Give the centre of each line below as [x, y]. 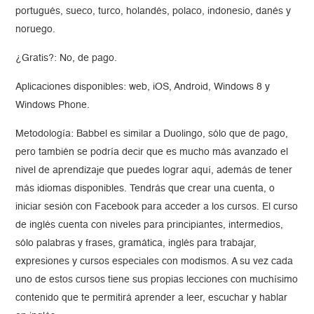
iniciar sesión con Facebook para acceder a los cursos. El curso [157, 207]
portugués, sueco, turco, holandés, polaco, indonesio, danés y [153, 12]
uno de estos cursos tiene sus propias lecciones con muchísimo [157, 280]
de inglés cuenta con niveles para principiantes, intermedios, [150, 225]
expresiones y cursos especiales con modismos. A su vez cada [155, 262]
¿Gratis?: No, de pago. [67, 59]
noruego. [36, 30]
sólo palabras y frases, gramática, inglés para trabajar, [136, 244]
